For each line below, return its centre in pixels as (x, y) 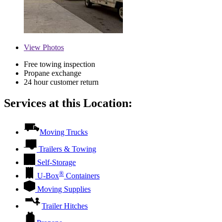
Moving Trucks (64, 132)
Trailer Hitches (65, 206)
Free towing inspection (59, 64)
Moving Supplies (64, 189)
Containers (82, 175)
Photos (52, 48)
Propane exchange (53, 73)
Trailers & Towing (67, 149)
